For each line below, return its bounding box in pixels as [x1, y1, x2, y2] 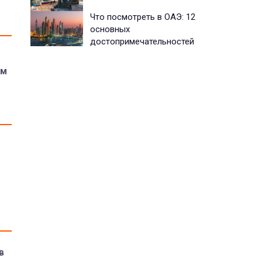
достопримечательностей [90, 36, 194, 47]
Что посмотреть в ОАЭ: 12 [90, 11, 195, 22]
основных [90, 23, 130, 35]
